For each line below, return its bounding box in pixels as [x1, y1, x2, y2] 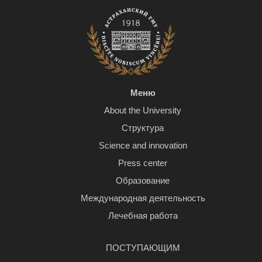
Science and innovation [98, 140, 187, 151]
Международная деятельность [80, 193, 205, 204]
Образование [116, 175, 170, 186]
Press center [118, 158, 167, 168]
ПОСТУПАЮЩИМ [105, 243, 180, 253]
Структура [122, 123, 164, 133]
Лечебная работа [108, 211, 178, 221]
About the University [104, 105, 181, 116]
